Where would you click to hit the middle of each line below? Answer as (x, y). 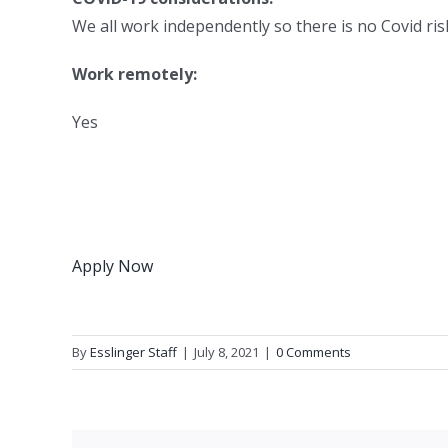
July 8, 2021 (226, 352)
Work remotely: (134, 74)
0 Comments (313, 352)
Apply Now (112, 266)
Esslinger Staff (133, 352)
